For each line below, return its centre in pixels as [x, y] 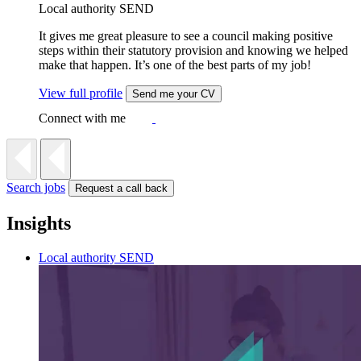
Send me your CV [174, 93]
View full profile [81, 93]
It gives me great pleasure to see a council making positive [186, 35]
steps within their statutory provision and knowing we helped [193, 50]
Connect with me [82, 118]
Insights [39, 223]
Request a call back [121, 188]
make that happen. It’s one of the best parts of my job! [175, 64]
